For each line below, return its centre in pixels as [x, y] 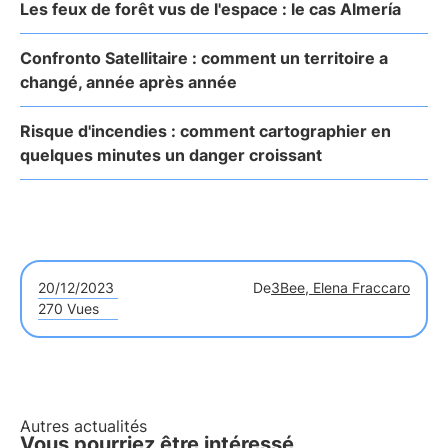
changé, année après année [128, 82]
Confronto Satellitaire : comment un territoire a [204, 58]
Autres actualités [83, 426]
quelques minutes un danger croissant [171, 155]
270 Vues [68, 308]
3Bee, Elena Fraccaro [340, 287]
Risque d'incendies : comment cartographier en [205, 131]
